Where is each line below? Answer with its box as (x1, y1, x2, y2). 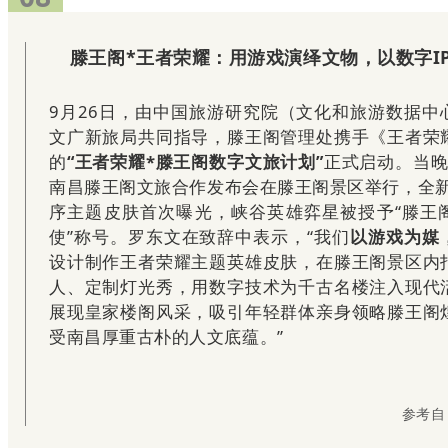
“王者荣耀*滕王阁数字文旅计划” (66, 150, 324, 173)
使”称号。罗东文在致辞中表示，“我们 (49, 225, 350, 248)
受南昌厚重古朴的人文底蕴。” (49, 325, 284, 348)
